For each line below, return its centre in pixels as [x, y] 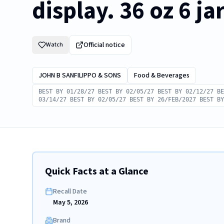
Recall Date [70, 191]
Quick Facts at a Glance [97, 171]
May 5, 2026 [70, 202]
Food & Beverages [162, 75]
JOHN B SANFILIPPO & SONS [80, 75]
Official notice [104, 45]
